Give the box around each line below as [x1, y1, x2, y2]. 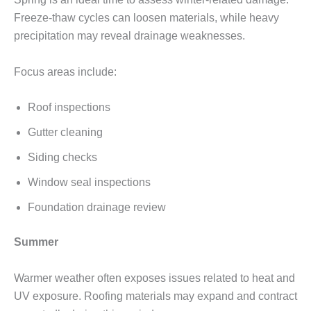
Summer [14, 236, 58, 249]
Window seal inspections [28, 176, 151, 189]
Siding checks [28, 151, 97, 164]
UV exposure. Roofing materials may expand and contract [14, 289, 297, 302]
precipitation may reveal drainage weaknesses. [14, 30, 245, 42]
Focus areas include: [14, 65, 117, 78]
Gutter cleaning [28, 126, 103, 139]
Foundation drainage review [28, 201, 166, 214]
